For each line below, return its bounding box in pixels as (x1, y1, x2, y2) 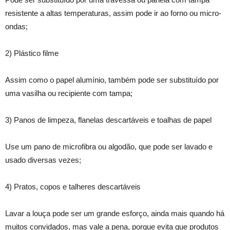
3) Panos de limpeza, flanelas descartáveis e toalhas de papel (5, 115, 212, 124)
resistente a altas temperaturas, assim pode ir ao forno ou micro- (5, 8, 221, 17)
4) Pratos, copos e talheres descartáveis (5, 182, 141, 191)
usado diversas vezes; (5, 155, 81, 164)
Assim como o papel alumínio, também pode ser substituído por (5, 75, 219, 84)
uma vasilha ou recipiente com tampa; (5, 88, 132, 98)
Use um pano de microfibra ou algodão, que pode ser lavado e (5, 142, 213, 151)
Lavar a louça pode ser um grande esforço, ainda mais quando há (5, 208, 224, 218)
